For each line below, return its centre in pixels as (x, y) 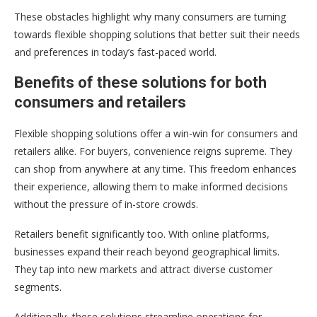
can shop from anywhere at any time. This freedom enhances (155, 168)
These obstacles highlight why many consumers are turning (150, 16)
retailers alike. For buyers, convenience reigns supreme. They (153, 151)
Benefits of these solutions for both (140, 82)
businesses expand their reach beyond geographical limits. (147, 251)
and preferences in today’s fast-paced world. (115, 52)
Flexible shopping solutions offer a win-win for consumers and (156, 133)
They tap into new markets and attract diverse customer (143, 269)
